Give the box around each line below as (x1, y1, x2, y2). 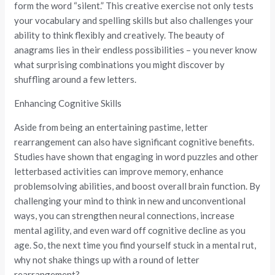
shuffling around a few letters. (14, 74, 137, 85)
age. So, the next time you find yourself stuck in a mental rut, (14, 239, 257, 250)
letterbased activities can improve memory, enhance (14, 166, 224, 177)
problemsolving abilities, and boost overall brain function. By (14, 180, 261, 192)
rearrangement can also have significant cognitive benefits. (14, 136, 255, 147)
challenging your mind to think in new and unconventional (14, 195, 246, 206)
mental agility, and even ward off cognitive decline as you (14, 225, 246, 236)
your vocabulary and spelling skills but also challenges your (14, 15, 254, 26)
